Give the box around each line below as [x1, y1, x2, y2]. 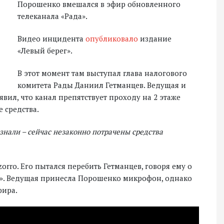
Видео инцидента [17, 33, 85, 43]
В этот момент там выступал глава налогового [17, 68, 187, 78]
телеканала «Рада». [17, 11, 87, 21]
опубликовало [85, 33, 140, 43]
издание [140, 33, 171, 43]
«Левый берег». [17, 45, 72, 55]
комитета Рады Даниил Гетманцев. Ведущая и [17, 80, 186, 90]
